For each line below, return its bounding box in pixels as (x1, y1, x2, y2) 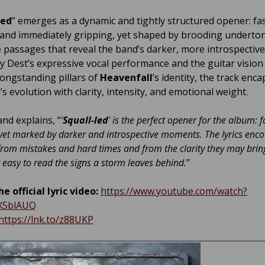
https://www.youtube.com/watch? (101, 184, 247, 198)
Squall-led (63, 113, 108, 127)
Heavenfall (100, 70, 153, 84)
